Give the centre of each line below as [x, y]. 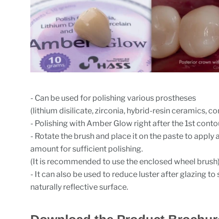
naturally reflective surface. [79, 187]
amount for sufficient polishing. [87, 149]
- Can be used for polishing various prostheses [113, 98]
